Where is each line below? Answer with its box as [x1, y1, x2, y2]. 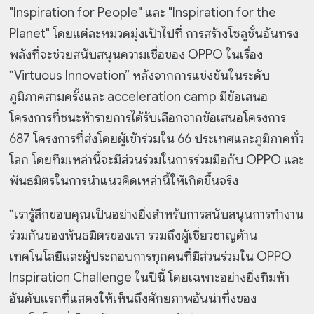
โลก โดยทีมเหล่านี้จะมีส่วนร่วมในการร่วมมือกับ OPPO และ [9, 152, 305, 168]
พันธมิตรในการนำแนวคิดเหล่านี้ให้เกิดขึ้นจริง [9, 173, 242, 189]
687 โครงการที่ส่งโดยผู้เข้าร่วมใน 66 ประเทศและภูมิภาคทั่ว [9, 131, 305, 147]
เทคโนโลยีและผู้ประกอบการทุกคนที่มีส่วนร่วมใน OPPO [9, 249, 292, 265]
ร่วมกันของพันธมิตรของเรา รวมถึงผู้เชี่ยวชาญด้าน [9, 228, 258, 244]
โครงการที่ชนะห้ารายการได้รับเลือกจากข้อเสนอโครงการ [9, 110, 287, 126]
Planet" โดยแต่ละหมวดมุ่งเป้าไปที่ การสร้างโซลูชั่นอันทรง [9, 26, 299, 42]
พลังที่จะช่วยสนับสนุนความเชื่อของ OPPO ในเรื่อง [9, 47, 264, 63]
